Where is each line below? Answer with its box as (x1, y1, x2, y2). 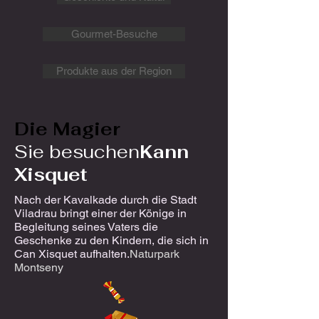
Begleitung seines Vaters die (14, 220, 158, 234)
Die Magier (14, 117, 120, 140)
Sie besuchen (14, 140, 140, 163)
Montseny (14, 261, 63, 274)
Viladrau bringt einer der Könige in (14, 206, 187, 220)
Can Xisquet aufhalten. (14, 247, 130, 261)
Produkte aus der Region (56, 65, 172, 77)
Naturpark (130, 247, 179, 261)
